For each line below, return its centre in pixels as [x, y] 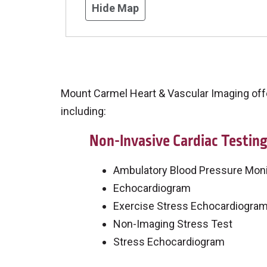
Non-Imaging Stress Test [173, 224]
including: [83, 111]
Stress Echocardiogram [169, 242]
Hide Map [115, 8]
